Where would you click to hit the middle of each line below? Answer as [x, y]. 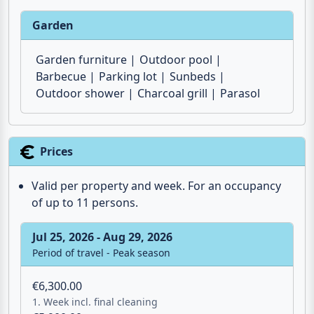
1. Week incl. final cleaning [95, 302]
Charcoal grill [172, 94]
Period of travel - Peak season [101, 253]
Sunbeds [193, 77]
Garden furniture [81, 60]
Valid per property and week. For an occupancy [156, 186]
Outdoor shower [80, 94]
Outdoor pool [176, 60]
